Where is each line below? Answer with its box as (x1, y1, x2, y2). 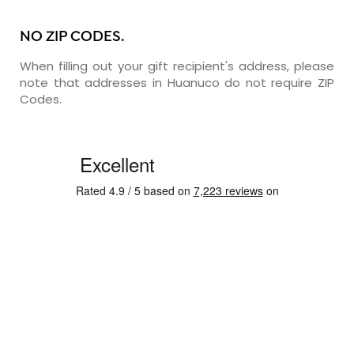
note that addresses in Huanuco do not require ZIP (20, 73, 334, 91)
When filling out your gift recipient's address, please (20, 57, 334, 74)
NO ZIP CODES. (20, 28, 125, 47)
